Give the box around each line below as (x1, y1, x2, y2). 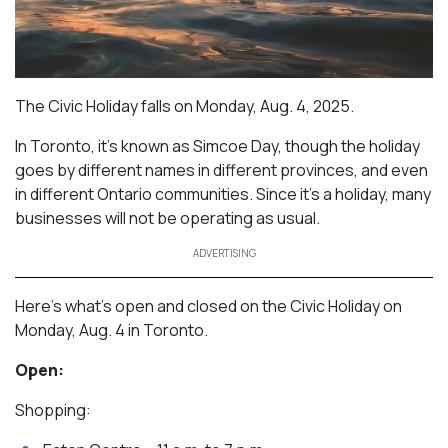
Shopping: (15, 398, 91, 421)
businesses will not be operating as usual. (15, 206, 320, 229)
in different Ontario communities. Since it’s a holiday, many (15, 182, 431, 205)
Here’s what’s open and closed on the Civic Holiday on (15, 294, 402, 317)
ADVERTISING (192, 245, 256, 260)
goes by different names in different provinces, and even (15, 158, 428, 181)
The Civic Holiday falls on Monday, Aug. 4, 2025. (15, 94, 354, 117)
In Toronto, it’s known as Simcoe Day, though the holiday (15, 134, 420, 157)
